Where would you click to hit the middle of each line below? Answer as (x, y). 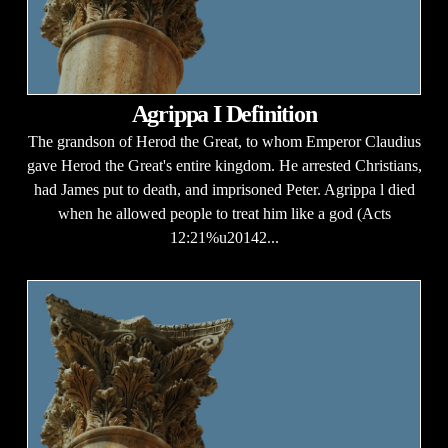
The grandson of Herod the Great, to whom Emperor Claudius (224, 141)
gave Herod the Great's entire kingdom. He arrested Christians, (224, 165)
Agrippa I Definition (224, 114)
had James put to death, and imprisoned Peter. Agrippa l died (224, 189)
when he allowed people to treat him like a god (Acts (224, 213)
